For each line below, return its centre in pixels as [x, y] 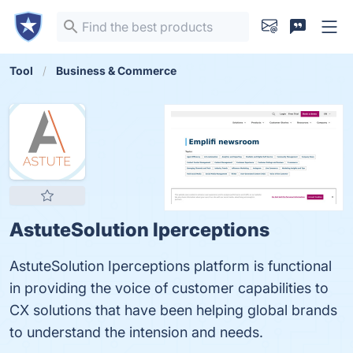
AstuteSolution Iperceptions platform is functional [171, 266]
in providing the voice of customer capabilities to [169, 288]
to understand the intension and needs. [136, 332]
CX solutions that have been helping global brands [173, 310]
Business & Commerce [116, 71]
